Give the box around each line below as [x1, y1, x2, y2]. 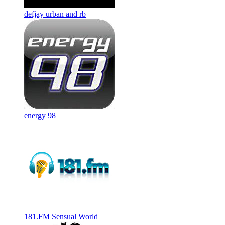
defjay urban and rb [24, 9, 86, 18]
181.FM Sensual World [24, 212, 98, 221]
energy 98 [24, 110, 56, 120]
